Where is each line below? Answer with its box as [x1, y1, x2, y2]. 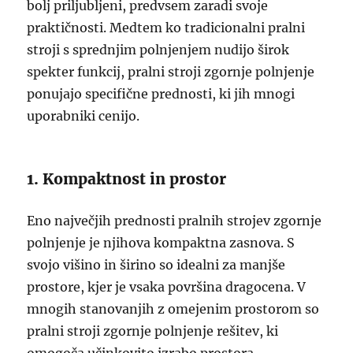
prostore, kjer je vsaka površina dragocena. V [27, 279, 307, 295]
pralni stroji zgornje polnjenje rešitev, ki [27, 323, 279, 339]
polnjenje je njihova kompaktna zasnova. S [27, 235, 295, 251]
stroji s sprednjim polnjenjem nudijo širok [27, 42, 290, 58]
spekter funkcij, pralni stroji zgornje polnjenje [27, 64, 315, 80]
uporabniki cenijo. [27, 108, 140, 124]
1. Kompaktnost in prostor [27, 169, 227, 188]
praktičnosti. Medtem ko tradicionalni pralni [27, 20, 306, 35]
